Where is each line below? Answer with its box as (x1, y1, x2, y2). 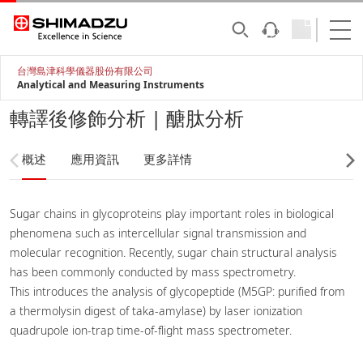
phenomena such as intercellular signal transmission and (10, 225, 306, 241)
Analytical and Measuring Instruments (17, 78, 204, 92)
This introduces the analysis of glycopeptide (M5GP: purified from (10, 284, 345, 299)
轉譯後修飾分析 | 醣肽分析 (10, 105, 244, 131)
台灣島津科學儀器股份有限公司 (17, 64, 153, 78)
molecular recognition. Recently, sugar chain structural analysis (10, 245, 337, 260)
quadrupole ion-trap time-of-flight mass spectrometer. (10, 322, 292, 338)
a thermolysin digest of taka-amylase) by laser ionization (10, 303, 302, 318)
